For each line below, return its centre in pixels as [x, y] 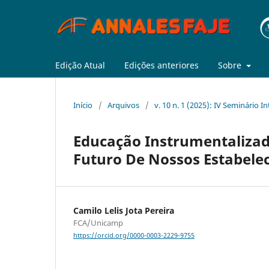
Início [83, 105]
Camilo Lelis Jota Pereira [124, 210]
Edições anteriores [162, 65]
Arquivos [123, 105]
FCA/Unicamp [98, 222]
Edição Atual [80, 65]
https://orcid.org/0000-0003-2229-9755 [134, 236]
